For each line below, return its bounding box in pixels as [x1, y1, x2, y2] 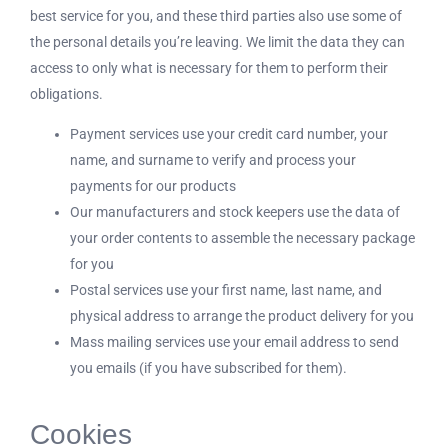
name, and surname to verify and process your [70, 152, 356, 168]
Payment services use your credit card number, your [70, 126, 388, 142]
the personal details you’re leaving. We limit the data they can [30, 34, 405, 50]
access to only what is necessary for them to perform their [30, 60, 388, 76]
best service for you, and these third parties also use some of [30, 8, 402, 24]
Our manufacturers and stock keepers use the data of [70, 204, 400, 220]
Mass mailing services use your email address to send [70, 334, 399, 350]
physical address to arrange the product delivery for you [70, 308, 414, 324]
